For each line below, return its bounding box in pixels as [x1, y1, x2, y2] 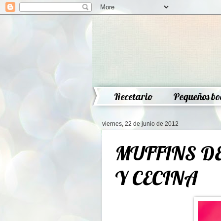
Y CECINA [115, 165, 198, 190]
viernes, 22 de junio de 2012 [102, 120, 179, 127]
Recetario [114, 90, 153, 103]
